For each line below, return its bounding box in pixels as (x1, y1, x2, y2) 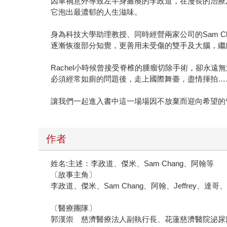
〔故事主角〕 (51, 170, 97, 179)
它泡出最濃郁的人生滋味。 (51, 7, 142, 16)
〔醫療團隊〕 (51, 203, 97, 212)
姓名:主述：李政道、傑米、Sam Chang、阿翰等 (51, 159, 214, 168)
